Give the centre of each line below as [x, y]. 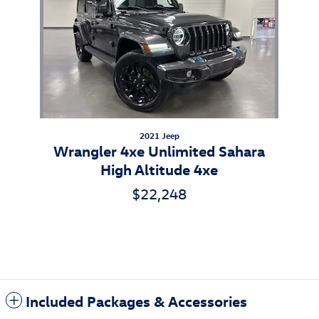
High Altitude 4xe [159, 168]
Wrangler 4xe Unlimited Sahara [159, 150]
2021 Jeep [159, 135]
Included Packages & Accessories [136, 300]
